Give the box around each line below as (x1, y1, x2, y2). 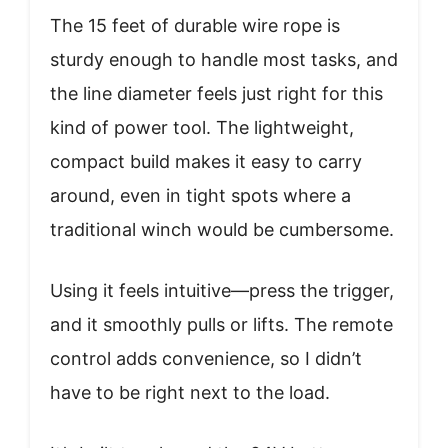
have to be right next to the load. (50, 381, 330, 403)
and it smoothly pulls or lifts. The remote (50, 313, 393, 335)
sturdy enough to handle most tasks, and (50, 48, 398, 70)
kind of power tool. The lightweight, (50, 116, 354, 138)
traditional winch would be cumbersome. (50, 218, 394, 240)
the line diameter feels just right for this (50, 82, 383, 104)
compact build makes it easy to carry (50, 150, 362, 172)
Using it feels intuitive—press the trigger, (50, 279, 394, 301)
